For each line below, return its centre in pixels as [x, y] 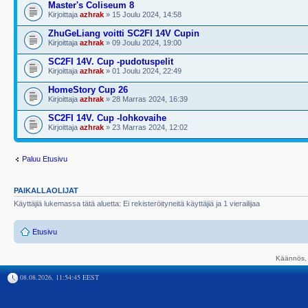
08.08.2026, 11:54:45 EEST [58, 277]
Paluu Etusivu [45, 158]
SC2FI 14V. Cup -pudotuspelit [111, 62]
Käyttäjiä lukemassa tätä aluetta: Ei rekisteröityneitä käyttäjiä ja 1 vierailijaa [137, 203]
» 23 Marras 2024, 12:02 [146, 127]
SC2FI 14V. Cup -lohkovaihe [107, 118]
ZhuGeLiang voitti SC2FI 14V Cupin [124, 33]
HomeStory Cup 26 [88, 90]
